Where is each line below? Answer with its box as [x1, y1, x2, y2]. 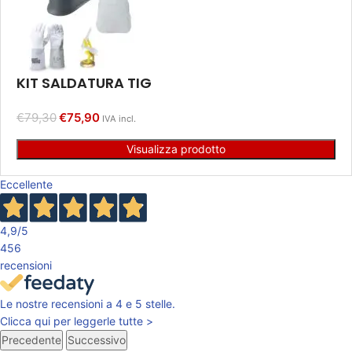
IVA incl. [102, 113, 136, 125]
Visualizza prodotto [126, 142, 225, 156]
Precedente [2, 333, 61, 347]
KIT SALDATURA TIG [16, 73, 152, 93]
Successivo [68, 333, 126, 347]
